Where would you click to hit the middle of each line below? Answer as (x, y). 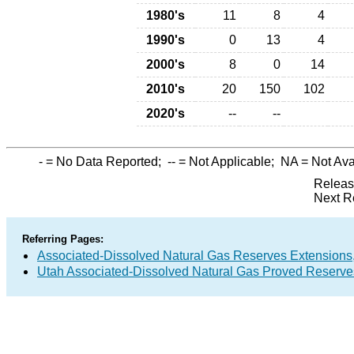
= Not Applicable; (228, 162)
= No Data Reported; (105, 162)
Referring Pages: (63, 239)
